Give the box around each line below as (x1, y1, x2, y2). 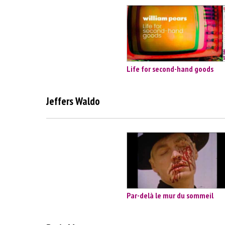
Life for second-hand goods (127, 63, 213, 74)
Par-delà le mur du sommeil (127, 190, 213, 201)
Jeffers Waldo (46, 94, 100, 108)
